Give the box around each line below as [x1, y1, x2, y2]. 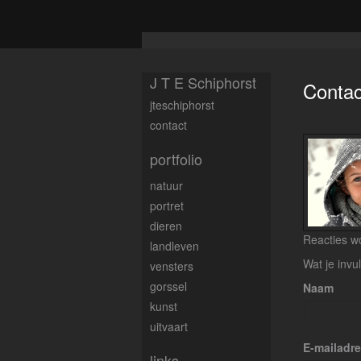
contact [150, 117, 187, 133]
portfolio [150, 148, 202, 169]
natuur [150, 177, 183, 193]
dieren [150, 218, 182, 234]
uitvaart [150, 318, 188, 334]
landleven [150, 238, 199, 254]
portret [150, 197, 184, 214]
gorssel [150, 278, 187, 294]
